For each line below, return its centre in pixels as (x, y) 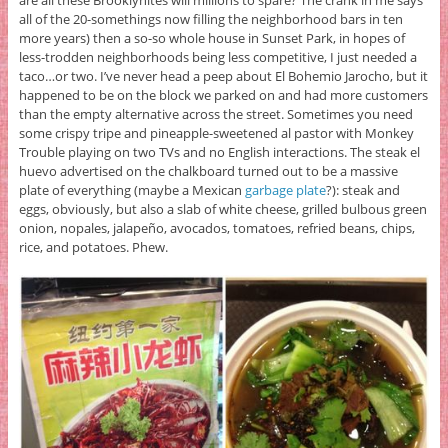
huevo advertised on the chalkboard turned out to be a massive (208, 171)
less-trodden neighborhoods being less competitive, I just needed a (217, 57)
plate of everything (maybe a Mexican (131, 190)
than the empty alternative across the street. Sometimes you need (215, 114)
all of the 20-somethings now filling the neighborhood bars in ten (210, 19)
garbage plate (285, 190)
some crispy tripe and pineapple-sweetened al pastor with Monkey (216, 133)
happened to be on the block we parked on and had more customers (223, 95)
